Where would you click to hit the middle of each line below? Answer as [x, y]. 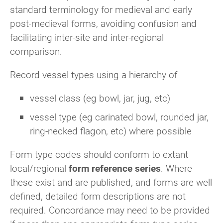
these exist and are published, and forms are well [111, 182]
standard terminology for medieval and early [101, 9]
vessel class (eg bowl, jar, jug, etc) [100, 98]
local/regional [39, 168]
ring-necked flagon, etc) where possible [111, 131]
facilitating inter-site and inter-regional [87, 37]
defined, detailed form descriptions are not [98, 196]
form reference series [115, 168]
